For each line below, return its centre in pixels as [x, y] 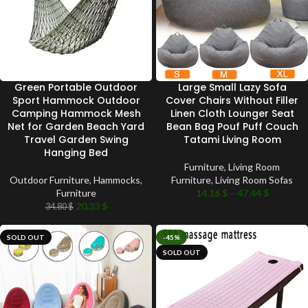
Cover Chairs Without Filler [232, 100]
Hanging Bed [76, 152]
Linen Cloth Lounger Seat [232, 113]
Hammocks [117, 179]
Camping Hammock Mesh [76, 113]
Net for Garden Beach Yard [76, 126]
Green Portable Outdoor [76, 87]
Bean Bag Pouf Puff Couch [232, 126]
